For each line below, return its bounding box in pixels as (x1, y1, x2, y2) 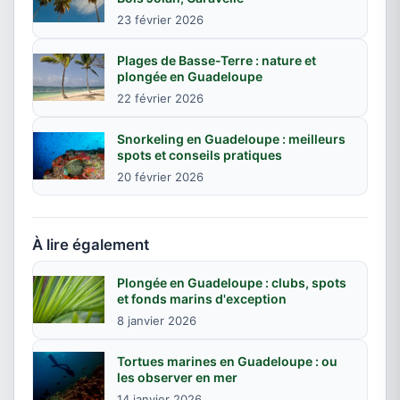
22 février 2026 (117, 90, 204, 105)
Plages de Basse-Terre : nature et (117, 52, 316, 68)
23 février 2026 (117, 12, 204, 27)
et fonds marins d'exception (117, 290, 287, 306)
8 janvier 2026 (117, 312, 196, 328)
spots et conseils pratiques (117, 146, 282, 162)
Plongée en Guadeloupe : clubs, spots (117, 274, 346, 290)
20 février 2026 (117, 169, 204, 184)
